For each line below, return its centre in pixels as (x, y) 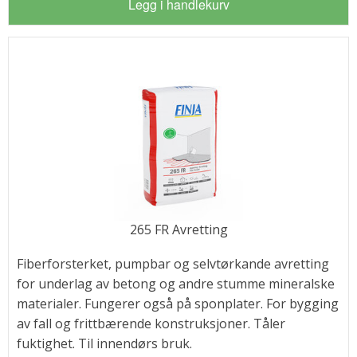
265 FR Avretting (178, 230)
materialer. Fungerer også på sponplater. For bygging (177, 304)
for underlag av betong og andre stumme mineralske (175, 284)
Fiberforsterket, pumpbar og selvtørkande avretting (173, 264)
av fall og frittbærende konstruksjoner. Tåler (151, 324)
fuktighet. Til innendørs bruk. (104, 344)
